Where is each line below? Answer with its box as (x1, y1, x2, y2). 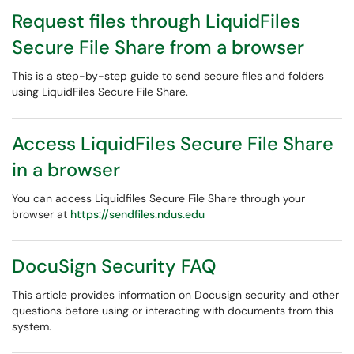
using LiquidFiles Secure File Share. (12, 85, 188, 99)
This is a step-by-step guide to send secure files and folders (12, 69, 324, 83)
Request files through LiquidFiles (12, 9, 300, 33)
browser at (12, 207, 70, 221)
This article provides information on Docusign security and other (12, 288, 339, 302)
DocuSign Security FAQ (12, 254, 216, 278)
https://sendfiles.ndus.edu (70, 207, 205, 221)
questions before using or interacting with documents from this (12, 303, 333, 318)
